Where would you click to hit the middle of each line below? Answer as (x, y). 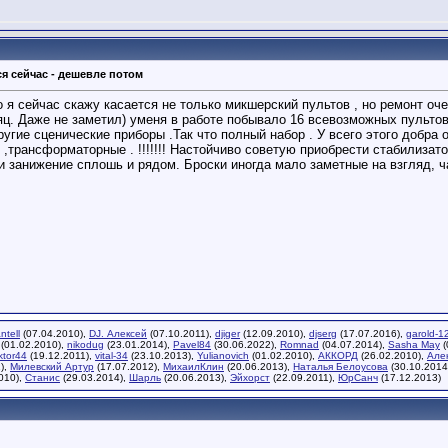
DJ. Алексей (118, 333)
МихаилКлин (193, 366)
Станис (42, 377)
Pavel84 (192, 344)
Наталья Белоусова (340, 366)
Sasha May (414, 344)
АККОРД (338, 355)
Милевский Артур (52, 366)
